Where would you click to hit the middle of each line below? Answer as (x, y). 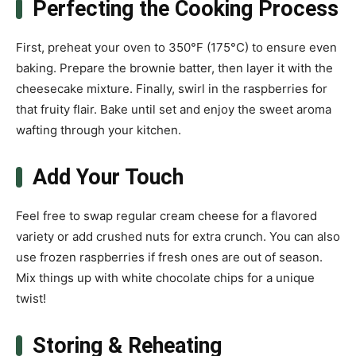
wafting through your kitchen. (99, 130)
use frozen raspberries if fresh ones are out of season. (169, 257)
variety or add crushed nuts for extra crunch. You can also (178, 237)
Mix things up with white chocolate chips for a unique (165, 278)
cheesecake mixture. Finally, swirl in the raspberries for (172, 89)
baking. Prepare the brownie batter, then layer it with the (174, 68)
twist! (31, 299)
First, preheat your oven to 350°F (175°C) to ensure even (176, 48)
